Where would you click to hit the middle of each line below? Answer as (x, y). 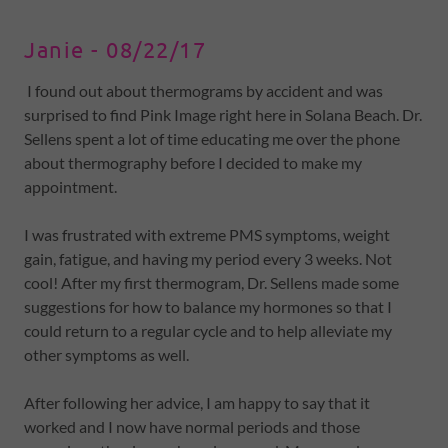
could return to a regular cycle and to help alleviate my (208, 330)
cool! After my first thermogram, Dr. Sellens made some (211, 282)
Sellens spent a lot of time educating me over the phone (212, 138)
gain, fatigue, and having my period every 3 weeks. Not (208, 258)
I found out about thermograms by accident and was (203, 90)
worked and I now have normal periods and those (192, 426)
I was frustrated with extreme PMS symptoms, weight (207, 234)
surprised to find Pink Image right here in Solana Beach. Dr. (223, 114)
